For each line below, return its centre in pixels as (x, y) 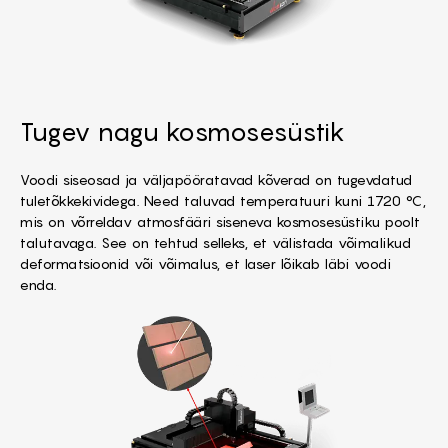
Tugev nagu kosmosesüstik (182, 131)
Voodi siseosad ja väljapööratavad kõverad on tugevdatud (216, 179)
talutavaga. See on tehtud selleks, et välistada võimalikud (215, 242)
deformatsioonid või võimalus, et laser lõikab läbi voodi (205, 263)
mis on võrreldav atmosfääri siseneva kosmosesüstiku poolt (220, 221)
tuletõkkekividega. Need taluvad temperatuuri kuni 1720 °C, (223, 200)
